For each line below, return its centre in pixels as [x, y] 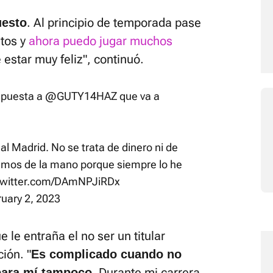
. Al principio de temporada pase [114, 23]
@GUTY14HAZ [81, 96]
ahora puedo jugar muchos [101, 41]
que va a [138, 96]
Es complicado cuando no [106, 254]
